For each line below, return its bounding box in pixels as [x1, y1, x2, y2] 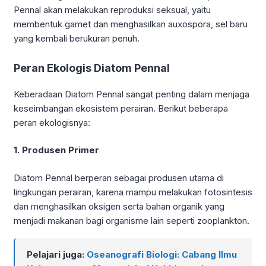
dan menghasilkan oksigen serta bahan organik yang [14, 200, 224, 212]
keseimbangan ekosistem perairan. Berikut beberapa [14, 102, 228, 114]
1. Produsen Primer [14, 144, 99, 156]
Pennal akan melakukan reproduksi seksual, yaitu [14, 4, 211, 15]
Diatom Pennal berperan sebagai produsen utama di [14, 172, 224, 183]
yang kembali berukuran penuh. [14, 32, 140, 44]
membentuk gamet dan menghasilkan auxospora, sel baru [14, 18, 248, 30]
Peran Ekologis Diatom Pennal [14, 61, 170, 74]
